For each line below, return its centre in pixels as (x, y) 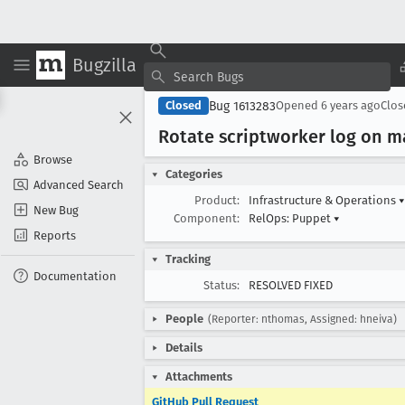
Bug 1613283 (242, 106)
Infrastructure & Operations (324, 200)
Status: (221, 285)
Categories (194, 174)
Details (184, 348)
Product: (217, 200)
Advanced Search (79, 184)
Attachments (199, 377)
